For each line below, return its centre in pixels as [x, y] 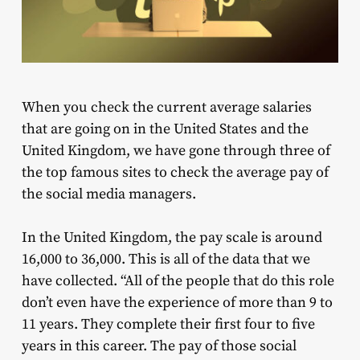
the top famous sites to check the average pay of [175, 173]
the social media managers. [108, 194]
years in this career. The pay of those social [159, 346]
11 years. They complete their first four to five [168, 325]
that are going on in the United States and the [165, 129]
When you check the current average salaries [166, 108]
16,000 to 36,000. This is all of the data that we [166, 260]
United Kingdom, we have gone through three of [176, 151]
